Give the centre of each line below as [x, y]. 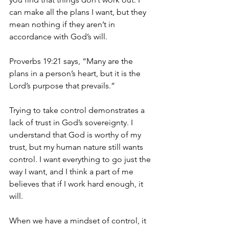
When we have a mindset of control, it [79, 220]
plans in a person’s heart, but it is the [76, 73]
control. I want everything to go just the [81, 159]
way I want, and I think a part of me [72, 171]
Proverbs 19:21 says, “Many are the [72, 61]
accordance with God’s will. [58, 36]
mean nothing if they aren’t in [63, 24]
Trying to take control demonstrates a [78, 110]
